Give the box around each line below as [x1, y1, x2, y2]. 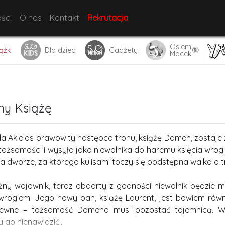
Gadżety [109, 46, 138, 55]
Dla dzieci [45, 46, 77, 55]
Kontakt [49, 13, 79, 23]
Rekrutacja [87, 13, 128, 23]
